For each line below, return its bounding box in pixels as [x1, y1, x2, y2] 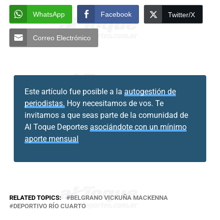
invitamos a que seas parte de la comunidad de [25, 110, 189, 120]
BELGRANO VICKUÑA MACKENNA [70, 194, 168, 202]
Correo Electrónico [32, 33, 91, 42]
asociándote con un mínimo [90, 122, 187, 132]
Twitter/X [167, 10, 195, 19]
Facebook [100, 10, 132, 18]
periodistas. [25, 99, 65, 109]
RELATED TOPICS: [9, 194, 61, 202]
